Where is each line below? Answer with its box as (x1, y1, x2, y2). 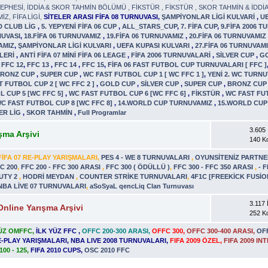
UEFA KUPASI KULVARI (117, 41, 192, 49)
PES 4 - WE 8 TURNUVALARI (101, 153, 192, 161)
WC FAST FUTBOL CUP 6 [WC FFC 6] (69, 89, 188, 97)
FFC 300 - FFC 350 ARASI (173, 163, 255, 170)
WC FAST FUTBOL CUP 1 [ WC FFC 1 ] (83, 70, 205, 78)
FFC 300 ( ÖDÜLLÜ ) (106, 163, 170, 170)
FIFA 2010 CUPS (31, 246, 81, 254)
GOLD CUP (100, 80, 138, 87)
